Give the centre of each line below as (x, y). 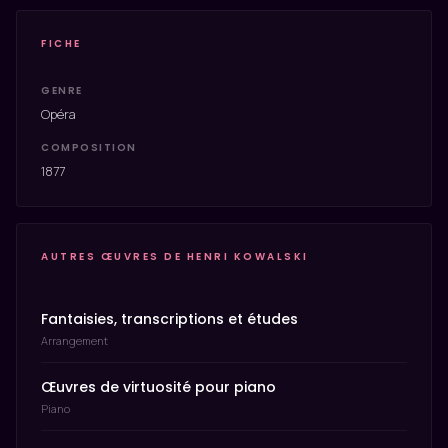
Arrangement (74, 340)
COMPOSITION (89, 147)
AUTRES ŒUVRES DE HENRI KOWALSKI (175, 256)
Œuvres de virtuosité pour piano (158, 387)
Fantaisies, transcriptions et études (169, 319)
